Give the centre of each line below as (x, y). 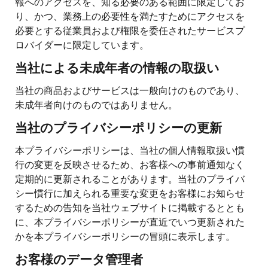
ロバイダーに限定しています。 (82, 44)
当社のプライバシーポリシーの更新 (118, 129)
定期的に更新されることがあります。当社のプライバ (130, 178)
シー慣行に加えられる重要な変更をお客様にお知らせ (130, 193)
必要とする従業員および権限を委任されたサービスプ (130, 30)
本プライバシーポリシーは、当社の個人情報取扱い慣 (130, 150)
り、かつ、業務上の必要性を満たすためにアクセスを (130, 16)
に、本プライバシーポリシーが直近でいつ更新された (130, 221)
